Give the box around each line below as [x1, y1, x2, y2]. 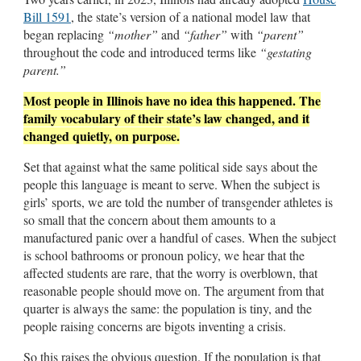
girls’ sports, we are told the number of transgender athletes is [23, 193, 333, 210]
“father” [180, 25, 227, 43]
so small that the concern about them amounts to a [23, 210, 276, 228]
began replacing [23, 25, 107, 43]
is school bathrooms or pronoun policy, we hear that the [23, 246, 305, 263]
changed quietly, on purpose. [23, 126, 180, 145]
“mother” [107, 25, 158, 43]
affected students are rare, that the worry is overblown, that [23, 263, 317, 281]
